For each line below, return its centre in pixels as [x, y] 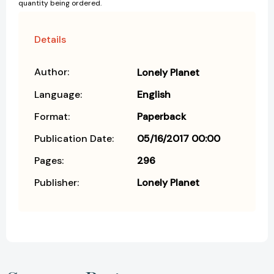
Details [50, 39]
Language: [58, 94]
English [154, 94]
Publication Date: [74, 138]
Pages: [49, 160]
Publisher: [57, 182]
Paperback [161, 116]
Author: [52, 72]
